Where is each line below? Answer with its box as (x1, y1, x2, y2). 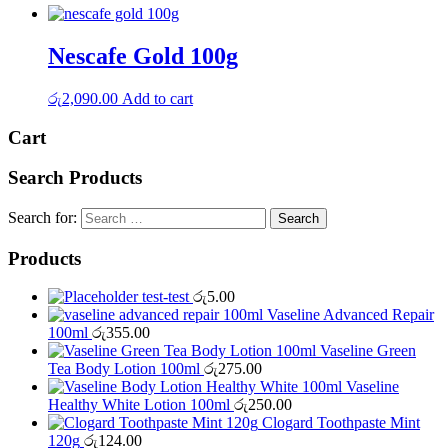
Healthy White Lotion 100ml (48, 396, 230, 414)
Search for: (8, 208, 77, 226)
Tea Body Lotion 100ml (48, 360, 200, 378)
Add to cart (122, 89, 193, 107)
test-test (142, 288, 189, 306)
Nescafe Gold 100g (48, 42, 238, 69)
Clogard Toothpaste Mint (262, 414, 420, 432)
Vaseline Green (320, 342, 416, 360)
